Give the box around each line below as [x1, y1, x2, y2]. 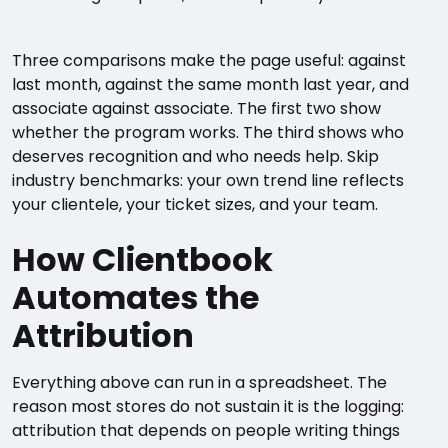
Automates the [12, 275, 259, 320]
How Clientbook [12, 237, 273, 282]
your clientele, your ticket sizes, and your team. [12, 193, 378, 216]
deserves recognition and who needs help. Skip [12, 145, 379, 168]
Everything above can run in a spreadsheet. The [12, 371, 387, 394]
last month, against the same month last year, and [12, 73, 409, 96]
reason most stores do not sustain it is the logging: [12, 395, 404, 418]
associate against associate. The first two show [12, 97, 381, 120]
